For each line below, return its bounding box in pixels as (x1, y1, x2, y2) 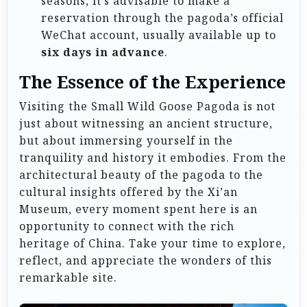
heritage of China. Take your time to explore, (19, 236, 286, 251)
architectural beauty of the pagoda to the (19, 167, 263, 183)
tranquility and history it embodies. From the (19, 150, 286, 166)
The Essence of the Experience (19, 71, 286, 94)
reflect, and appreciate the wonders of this (19, 253, 272, 269)
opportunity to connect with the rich (19, 219, 234, 234)
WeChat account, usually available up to (41, 27, 276, 43)
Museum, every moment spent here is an (19, 201, 258, 217)
